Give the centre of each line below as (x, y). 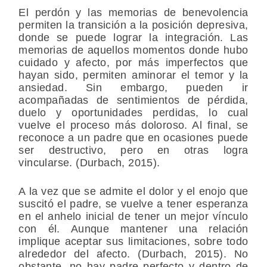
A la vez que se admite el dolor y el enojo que (133, 192)
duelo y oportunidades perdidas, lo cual (133, 113)
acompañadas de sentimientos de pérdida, (133, 100)
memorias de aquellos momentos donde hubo (133, 50)
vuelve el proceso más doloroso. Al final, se (133, 125)
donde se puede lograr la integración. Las (133, 38)
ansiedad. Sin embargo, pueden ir (133, 88)
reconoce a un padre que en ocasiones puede (133, 138)
